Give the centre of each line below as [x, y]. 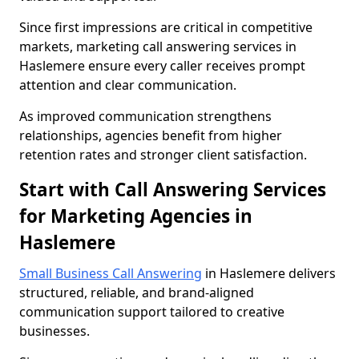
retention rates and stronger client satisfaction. [163, 155]
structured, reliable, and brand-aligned [137, 292]
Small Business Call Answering [111, 273]
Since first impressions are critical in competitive [166, 27]
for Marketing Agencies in [136, 216]
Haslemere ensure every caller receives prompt [162, 66]
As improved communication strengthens [145, 116]
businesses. [54, 331]
